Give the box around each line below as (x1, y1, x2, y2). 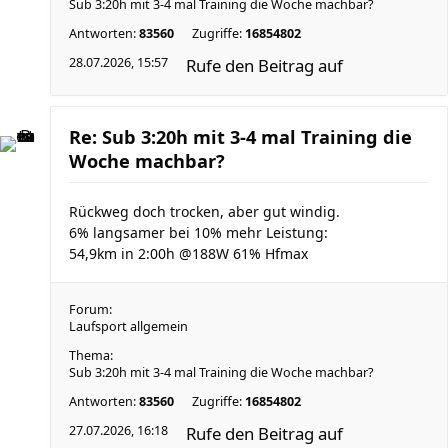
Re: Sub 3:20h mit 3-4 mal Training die (69, 125, 412, 149)
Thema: (69, 347, 113, 364)
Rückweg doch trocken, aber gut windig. (69, 202, 340, 221)
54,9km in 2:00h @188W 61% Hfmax (69, 244, 308, 263)
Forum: (69, 301, 112, 318)
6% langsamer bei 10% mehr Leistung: (69, 223, 328, 242)
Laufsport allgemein (69, 318, 188, 335)
